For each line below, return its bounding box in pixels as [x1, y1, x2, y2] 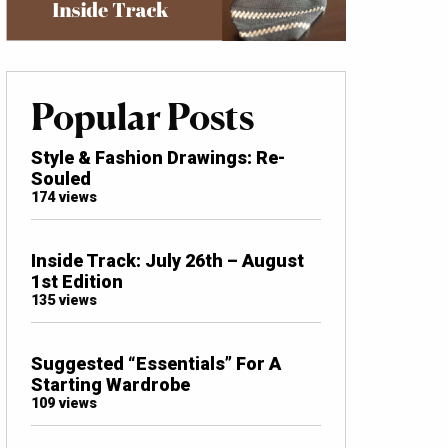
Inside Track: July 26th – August [31, 249, 304, 271]
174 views [31, 188, 97, 206]
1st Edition [31, 270, 123, 292]
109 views [31, 394, 97, 412]
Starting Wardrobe [31, 373, 190, 395]
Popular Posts [31, 94, 254, 139]
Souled [31, 167, 91, 189]
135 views [31, 291, 97, 309]
